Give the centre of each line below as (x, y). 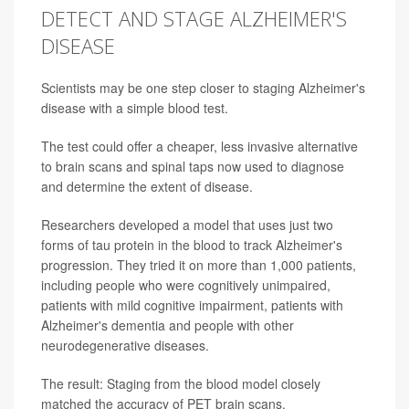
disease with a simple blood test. (135, 107)
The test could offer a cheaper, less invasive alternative (199, 146)
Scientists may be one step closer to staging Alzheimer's (203, 87)
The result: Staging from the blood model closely (181, 383)
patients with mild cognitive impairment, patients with (192, 304)
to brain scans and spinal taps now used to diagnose (193, 166)
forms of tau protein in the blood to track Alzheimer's (192, 244)
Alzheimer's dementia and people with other (168, 325)
